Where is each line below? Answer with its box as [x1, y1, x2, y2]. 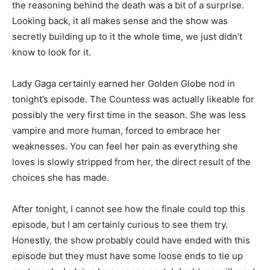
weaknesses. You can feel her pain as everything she [12, 140, 238, 152]
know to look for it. [12, 46, 91, 58]
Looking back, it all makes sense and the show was [12, 15, 228, 27]
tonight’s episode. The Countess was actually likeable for [12, 93, 254, 105]
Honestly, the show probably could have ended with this [12, 234, 250, 246]
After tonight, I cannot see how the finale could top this [12, 203, 245, 215]
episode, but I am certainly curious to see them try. [12, 219, 228, 230]
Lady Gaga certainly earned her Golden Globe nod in [12, 78, 235, 89]
